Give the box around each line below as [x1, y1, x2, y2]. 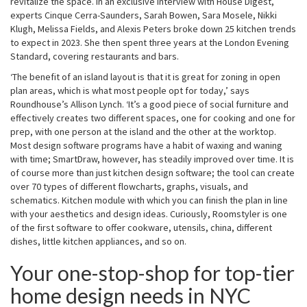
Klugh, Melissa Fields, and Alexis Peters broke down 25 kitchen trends [10, 23, 296, 35]
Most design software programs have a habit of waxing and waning [10, 139, 282, 151]
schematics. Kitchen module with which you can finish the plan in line [10, 194, 288, 206]
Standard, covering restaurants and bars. [10, 50, 179, 62]
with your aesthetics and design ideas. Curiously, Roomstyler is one [10, 208, 287, 220]
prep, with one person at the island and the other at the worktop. [10, 125, 276, 138]
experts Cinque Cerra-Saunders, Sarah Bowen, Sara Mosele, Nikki [10, 9, 277, 21]
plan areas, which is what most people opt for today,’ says [10, 84, 249, 97]
